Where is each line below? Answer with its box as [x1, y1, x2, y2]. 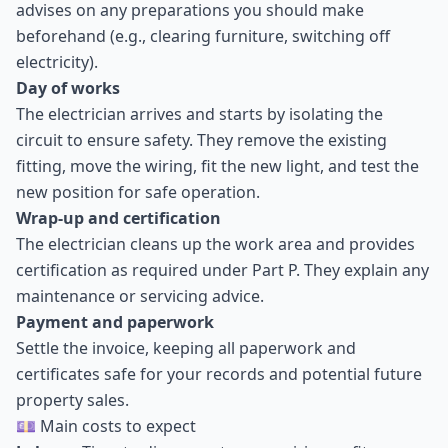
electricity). [16, 51, 98, 73]
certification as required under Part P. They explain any [16, 259, 429, 281]
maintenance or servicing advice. [16, 285, 264, 307]
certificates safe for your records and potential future [16, 363, 422, 385]
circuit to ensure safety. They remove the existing [16, 129, 387, 151]
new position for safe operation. [16, 181, 260, 203]
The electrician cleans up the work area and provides [16, 233, 415, 255]
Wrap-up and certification [16, 207, 221, 229]
